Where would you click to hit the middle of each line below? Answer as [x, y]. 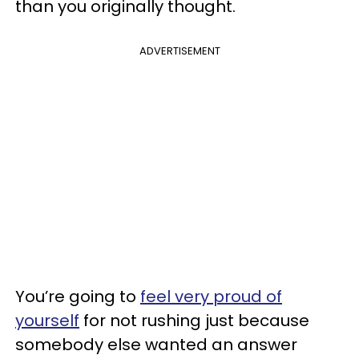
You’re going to [78, 296]
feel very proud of [211, 296]
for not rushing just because [194, 321]
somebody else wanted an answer [156, 345]
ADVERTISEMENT [179, 51]
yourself [47, 321]
